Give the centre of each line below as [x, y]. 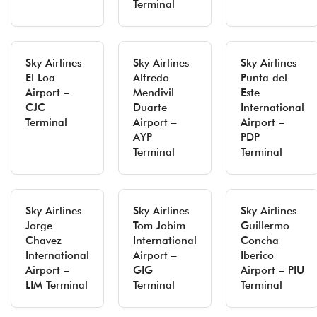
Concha [260, 241]
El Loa [40, 78]
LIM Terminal [57, 285]
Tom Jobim [159, 226]
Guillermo [265, 226]
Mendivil [154, 93]
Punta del [264, 78]
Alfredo [151, 78]
